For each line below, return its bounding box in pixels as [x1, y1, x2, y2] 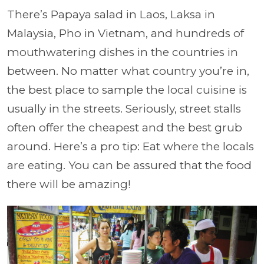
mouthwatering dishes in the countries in [7, 45, 238, 59]
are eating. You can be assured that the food [7, 158, 252, 172]
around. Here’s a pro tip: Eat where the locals [7, 139, 254, 153]
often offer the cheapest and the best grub [7, 120, 242, 134]
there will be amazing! [7, 177, 131, 191]
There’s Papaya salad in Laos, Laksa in [7, 7, 215, 21]
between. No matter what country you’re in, [7, 64, 249, 78]
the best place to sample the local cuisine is [7, 82, 247, 97]
